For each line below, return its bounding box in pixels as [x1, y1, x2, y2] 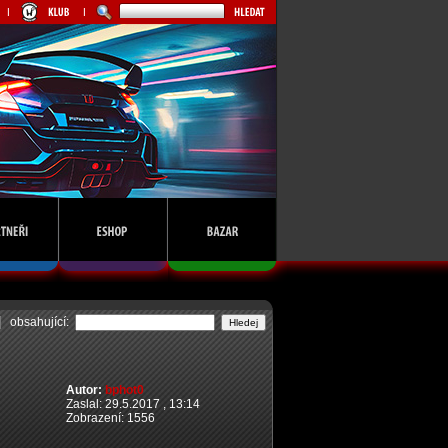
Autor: [66, 383, 105, 397]
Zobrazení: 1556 [66, 411, 155, 425]
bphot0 [105, 383, 144, 397]
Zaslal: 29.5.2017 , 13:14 [66, 397, 200, 411]
